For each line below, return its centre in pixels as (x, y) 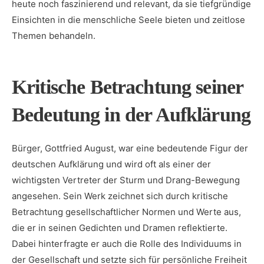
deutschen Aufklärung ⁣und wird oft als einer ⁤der (111, 164)
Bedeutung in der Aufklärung (131, 115)
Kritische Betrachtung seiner (128, 87)
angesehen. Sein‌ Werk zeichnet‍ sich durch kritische (120, 196)
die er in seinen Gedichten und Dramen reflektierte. (120, 228)
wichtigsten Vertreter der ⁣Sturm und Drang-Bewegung (126, 180)
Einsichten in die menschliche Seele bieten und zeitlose (128, 20)
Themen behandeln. (54, 36)
